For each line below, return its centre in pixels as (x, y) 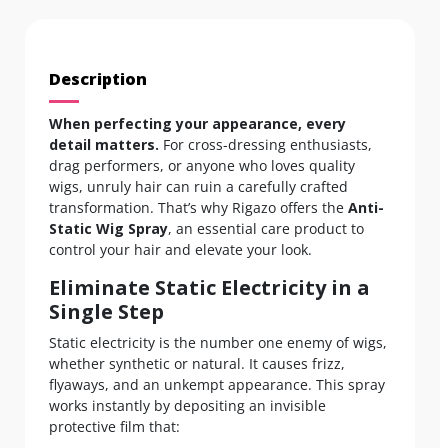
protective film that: (114, 427)
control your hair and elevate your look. (180, 250)
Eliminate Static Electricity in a (209, 288)
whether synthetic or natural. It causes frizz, (197, 364)
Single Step (106, 312)
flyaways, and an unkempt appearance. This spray (217, 385)
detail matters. (106, 145)
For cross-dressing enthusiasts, (267, 145)
